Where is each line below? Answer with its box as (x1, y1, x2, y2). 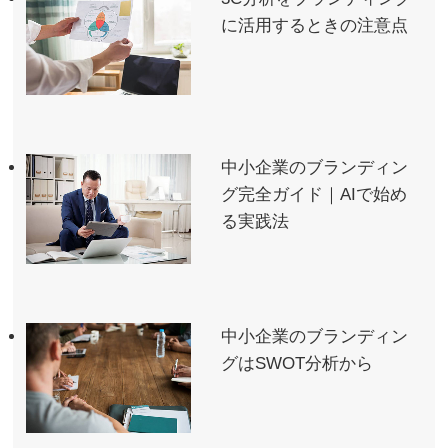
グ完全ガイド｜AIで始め (221, 185, 408, 205)
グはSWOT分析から (221, 354, 374, 374)
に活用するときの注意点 (221, 16, 409, 36)
